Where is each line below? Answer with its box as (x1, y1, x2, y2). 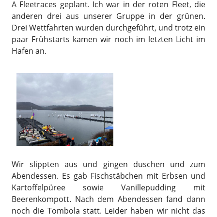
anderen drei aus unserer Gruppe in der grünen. (12, 11, 205, 21)
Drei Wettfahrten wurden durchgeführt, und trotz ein (12, 22, 205, 33)
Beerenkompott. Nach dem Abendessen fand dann (12, 193, 205, 204)
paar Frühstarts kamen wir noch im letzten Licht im (12, 34, 205, 45)
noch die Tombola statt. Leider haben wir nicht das (12, 205, 205, 216)
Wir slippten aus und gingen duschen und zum (12, 158, 205, 170)
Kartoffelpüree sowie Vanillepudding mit (12, 182, 205, 193)
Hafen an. (12, 46, 46, 56)
